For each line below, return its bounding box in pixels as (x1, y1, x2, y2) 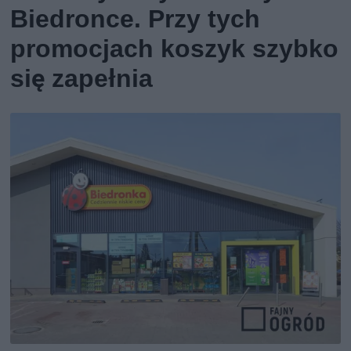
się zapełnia (10, 63, 154, 94)
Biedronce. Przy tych (10, 4, 261, 34)
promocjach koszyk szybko (10, 34, 339, 64)
